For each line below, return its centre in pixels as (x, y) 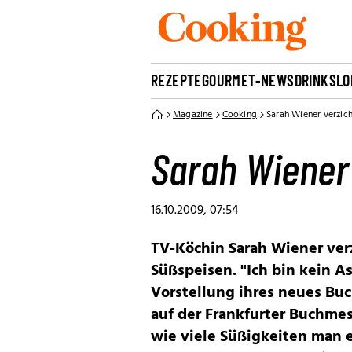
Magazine (193, 115)
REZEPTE (176, 80)
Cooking (240, 115)
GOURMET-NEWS (248, 80)
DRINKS (315, 80)
